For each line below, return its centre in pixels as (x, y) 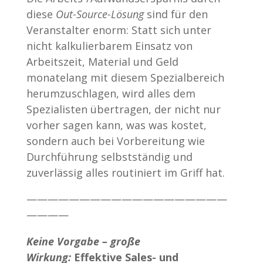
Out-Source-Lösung (100, 14)
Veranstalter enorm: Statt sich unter (119, 30)
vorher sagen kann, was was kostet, (116, 125)
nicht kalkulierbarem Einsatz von (109, 45)
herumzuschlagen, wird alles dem (111, 93)
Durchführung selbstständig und (109, 156)
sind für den (176, 14)
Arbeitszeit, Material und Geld (102, 61)
